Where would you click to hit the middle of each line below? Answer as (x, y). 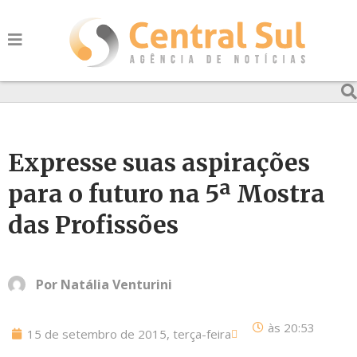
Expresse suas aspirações (159, 163)
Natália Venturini (116, 284)
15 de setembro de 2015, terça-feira (129, 334)
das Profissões (93, 225)
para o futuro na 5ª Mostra (167, 194)
